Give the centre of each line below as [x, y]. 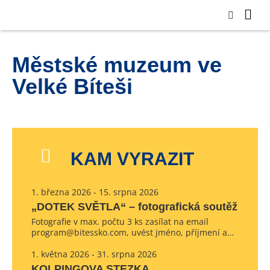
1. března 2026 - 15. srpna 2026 [95, 192]
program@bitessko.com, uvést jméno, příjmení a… [133, 232]
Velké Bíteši [72, 86]
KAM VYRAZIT [132, 159]
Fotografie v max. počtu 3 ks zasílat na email [120, 221]
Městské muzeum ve [117, 65]
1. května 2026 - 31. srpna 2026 [94, 254]
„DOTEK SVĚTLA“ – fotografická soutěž [134, 207]
